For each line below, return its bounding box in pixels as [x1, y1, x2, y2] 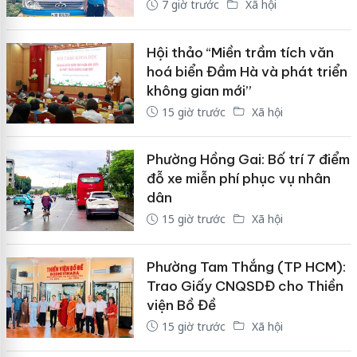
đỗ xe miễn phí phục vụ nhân [146, 170, 331, 188]
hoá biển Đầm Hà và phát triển [146, 62, 347, 80]
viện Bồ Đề [146, 296, 216, 314]
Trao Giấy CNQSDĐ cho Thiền [146, 277, 343, 295]
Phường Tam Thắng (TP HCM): [146, 257, 346, 276]
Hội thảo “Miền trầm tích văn [146, 43, 334, 61]
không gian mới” [146, 81, 252, 100]
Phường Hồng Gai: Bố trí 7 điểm [146, 151, 350, 169]
